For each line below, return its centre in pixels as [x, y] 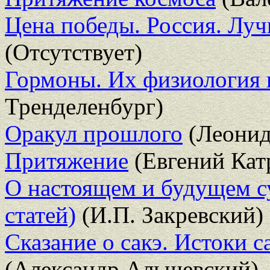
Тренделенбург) [84, 106]
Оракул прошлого [94, 133]
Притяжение [67, 160]
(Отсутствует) [74, 52]
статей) [40, 215]
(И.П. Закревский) [170, 215]
